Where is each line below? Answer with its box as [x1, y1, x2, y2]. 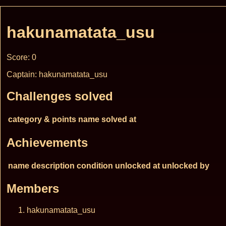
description [31, 161, 75, 170]
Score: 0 [7, 52, 36, 62]
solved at [101, 115, 136, 124]
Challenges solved [7, 89, 113, 103]
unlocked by [162, 161, 209, 170]
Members [7, 182, 59, 196]
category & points [8, 115, 76, 124]
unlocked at [115, 161, 160, 170]
